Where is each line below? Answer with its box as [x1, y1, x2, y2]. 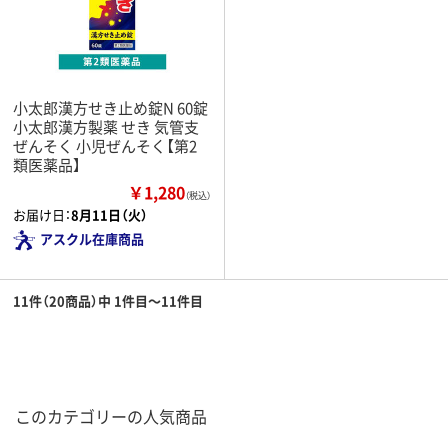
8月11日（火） [71, 204, 148, 224]
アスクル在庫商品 [40, 228, 144, 248]
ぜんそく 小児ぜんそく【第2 [13, 134, 197, 156]
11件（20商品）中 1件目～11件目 [13, 290, 203, 310]
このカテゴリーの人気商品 [15, 403, 207, 428]
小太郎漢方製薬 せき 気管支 [13, 115, 199, 137]
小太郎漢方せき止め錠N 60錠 [13, 96, 208, 118]
